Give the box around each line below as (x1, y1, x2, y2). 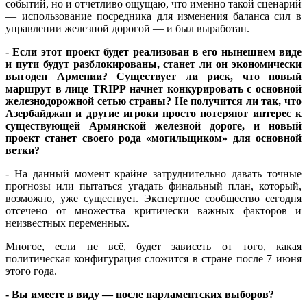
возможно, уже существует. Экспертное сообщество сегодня (5, 193, 302, 205)
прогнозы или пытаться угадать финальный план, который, (5, 180, 302, 193)
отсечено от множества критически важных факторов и (5, 205, 302, 217)
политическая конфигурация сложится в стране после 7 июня (5, 253, 302, 265)
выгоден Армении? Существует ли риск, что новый (5, 71, 302, 83)
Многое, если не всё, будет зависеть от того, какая (5, 241, 302, 253)
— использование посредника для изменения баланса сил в (5, 10, 302, 23)
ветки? (5, 145, 40, 157)
